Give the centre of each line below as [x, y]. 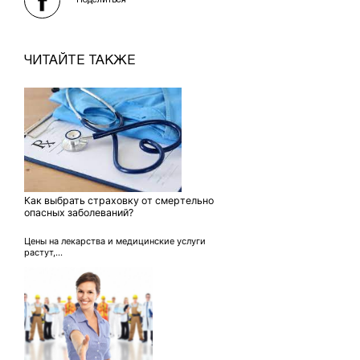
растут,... [43, 253]
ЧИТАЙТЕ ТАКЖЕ [80, 61]
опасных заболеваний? [79, 213]
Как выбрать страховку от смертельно [119, 201]
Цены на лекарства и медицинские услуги [115, 241]
